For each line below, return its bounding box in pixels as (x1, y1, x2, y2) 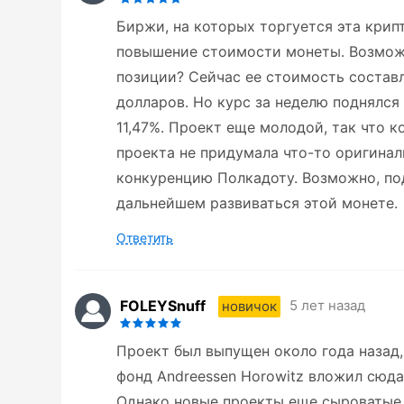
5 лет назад (289, 297, 365, 315)
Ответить (116, 230, 173, 246)
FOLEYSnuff (120, 296, 206, 315)
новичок (222, 297, 277, 315)
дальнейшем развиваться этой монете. (116, 194, 398, 213)
